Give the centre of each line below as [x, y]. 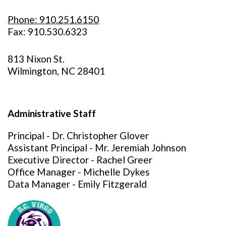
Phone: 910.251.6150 [53, 19]
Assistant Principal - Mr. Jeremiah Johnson [97, 147]
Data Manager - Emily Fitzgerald [77, 184]
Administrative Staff [52, 113]
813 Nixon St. [36, 59]
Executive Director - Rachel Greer [80, 159]
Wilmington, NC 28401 [57, 71]
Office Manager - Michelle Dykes [79, 172]
